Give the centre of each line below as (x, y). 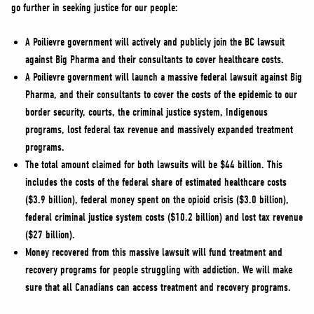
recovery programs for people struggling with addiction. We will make (159, 270)
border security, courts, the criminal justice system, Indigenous (146, 112)
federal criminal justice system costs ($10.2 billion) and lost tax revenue (164, 217)
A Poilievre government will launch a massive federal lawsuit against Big (164, 77)
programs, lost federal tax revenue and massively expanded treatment (159, 130)
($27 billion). (50, 235)
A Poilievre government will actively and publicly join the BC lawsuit (155, 42)
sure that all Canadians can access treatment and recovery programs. (159, 287)
